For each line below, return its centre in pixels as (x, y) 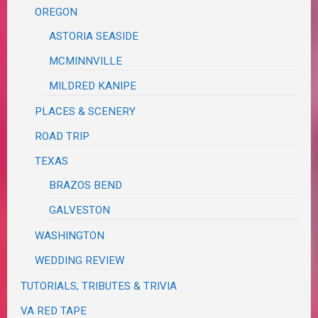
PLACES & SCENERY (86, 111)
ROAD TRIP (62, 136)
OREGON (56, 12)
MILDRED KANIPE (93, 86)
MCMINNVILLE (86, 61)
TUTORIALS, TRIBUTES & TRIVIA (99, 286)
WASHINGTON (70, 235)
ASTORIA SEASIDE (94, 36)
